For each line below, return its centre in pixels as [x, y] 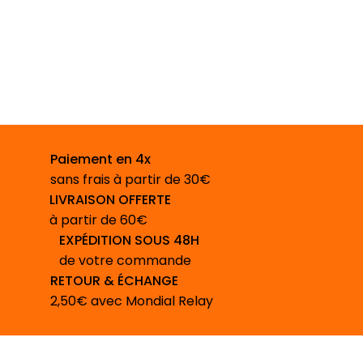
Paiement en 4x [101, 160]
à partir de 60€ [99, 220]
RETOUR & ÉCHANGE [115, 281]
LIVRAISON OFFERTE [111, 200]
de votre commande [125, 261]
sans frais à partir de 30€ [131, 180]
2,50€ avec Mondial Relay [132, 301]
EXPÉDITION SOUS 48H [129, 241]
